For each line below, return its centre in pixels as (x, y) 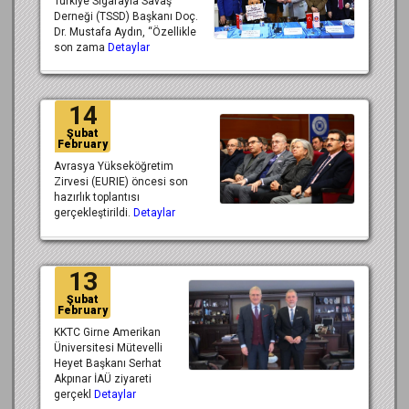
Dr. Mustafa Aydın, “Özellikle (125, 31)
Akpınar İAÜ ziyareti (103, 379)
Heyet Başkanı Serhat (108, 364)
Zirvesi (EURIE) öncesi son (121, 182)
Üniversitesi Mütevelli (108, 348)
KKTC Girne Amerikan (107, 333)
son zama (81, 47)
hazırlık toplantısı (97, 198)
